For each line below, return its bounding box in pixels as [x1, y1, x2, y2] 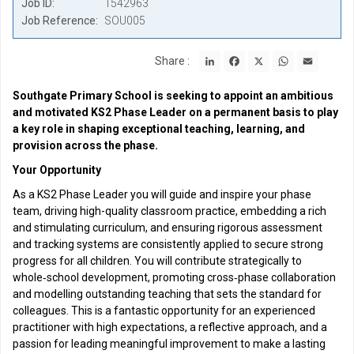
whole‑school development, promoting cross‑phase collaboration [13, 271, 336, 284]
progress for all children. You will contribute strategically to [13, 254, 302, 267]
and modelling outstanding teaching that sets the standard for [13, 288, 322, 300]
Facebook [245, 51, 293, 63]
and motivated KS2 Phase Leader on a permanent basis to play [13, 106, 338, 119]
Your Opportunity [13, 164, 101, 176]
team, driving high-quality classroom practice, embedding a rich [13, 205, 326, 217]
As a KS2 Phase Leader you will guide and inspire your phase [13, 188, 311, 201]
